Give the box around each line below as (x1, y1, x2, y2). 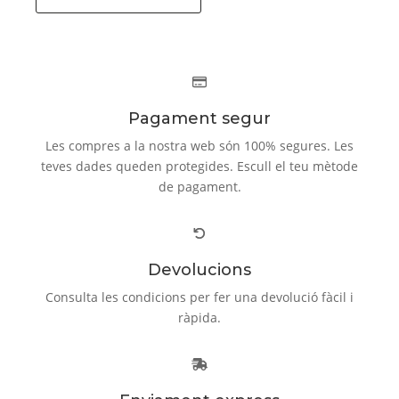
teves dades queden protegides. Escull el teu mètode (41, 157, 358, 175)
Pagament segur (128, 108, 271, 128)
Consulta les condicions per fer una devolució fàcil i (45, 288, 354, 305)
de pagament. (158, 177, 241, 195)
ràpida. (178, 308, 221, 326)
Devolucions (148, 259, 251, 280)
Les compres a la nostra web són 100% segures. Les (45, 136, 354, 154)
